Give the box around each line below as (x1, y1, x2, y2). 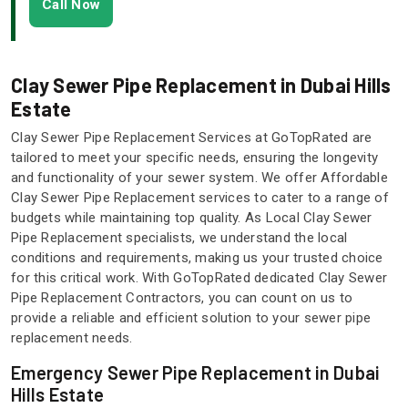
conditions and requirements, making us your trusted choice (11, 250, 383, 267)
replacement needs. (11, 330, 133, 347)
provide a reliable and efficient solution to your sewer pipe (11, 310, 371, 327)
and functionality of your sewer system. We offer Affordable (11, 169, 388, 187)
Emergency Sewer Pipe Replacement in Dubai (11, 362, 380, 384)
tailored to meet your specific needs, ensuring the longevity (11, 149, 378, 167)
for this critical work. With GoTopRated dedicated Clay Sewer (11, 270, 387, 287)
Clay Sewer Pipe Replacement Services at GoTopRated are (11, 129, 372, 147)
